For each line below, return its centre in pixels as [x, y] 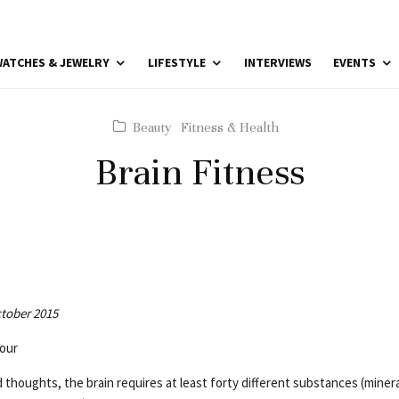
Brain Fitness [199, 172]
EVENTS [354, 62]
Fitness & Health [229, 127]
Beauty [152, 127]
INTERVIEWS [278, 62]
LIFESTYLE [177, 62]
